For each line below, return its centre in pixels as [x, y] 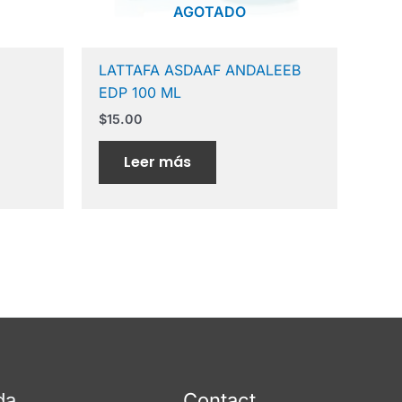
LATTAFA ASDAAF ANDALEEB [200, 70]
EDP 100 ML [140, 93]
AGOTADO [210, 12]
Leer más [158, 162]
